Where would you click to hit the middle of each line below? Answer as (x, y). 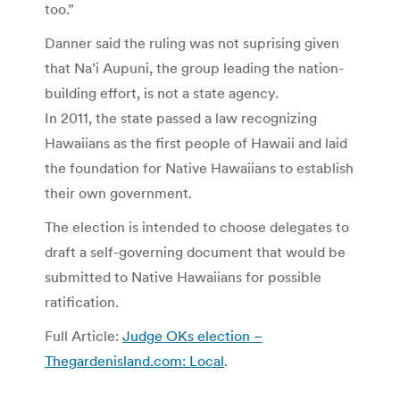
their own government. (118, 192)
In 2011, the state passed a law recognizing (181, 117)
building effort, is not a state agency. (162, 92)
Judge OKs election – (192, 335)
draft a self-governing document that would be (195, 251)
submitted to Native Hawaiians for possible (183, 276)
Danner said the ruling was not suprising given (192, 42)
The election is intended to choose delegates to (197, 226)
